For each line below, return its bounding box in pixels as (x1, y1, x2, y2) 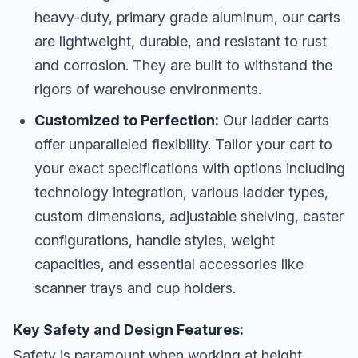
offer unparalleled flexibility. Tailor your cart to (34, 135, 332, 153)
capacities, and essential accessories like (34, 255, 304, 272)
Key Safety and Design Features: (13, 321, 244, 339)
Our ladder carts (219, 111, 329, 129)
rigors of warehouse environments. (34, 80, 261, 97)
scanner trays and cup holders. (34, 279, 236, 296)
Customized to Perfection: (34, 111, 219, 129)
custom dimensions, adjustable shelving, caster (34, 207, 344, 225)
